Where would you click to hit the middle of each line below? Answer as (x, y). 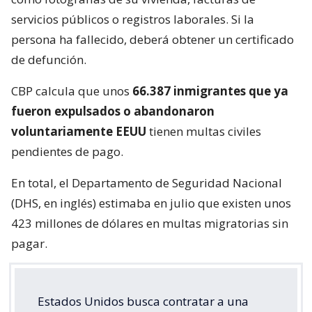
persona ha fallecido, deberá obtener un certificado (153, 39)
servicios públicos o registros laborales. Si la (133, 19)
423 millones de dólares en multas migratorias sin (150, 223)
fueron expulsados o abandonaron (113, 111)
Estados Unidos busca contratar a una (143, 301)
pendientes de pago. (67, 151)
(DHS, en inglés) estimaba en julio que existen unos (151, 203)
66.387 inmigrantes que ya (210, 91)
